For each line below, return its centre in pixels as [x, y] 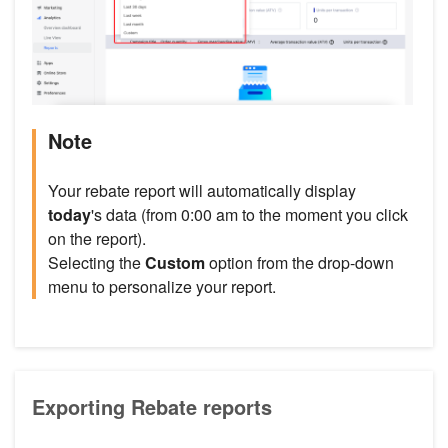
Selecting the [96, 263]
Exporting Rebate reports [152, 407]
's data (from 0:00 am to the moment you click [249, 215]
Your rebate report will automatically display [202, 191]
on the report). [97, 239]
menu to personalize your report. [162, 287]
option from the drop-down [299, 263]
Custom [175, 263]
